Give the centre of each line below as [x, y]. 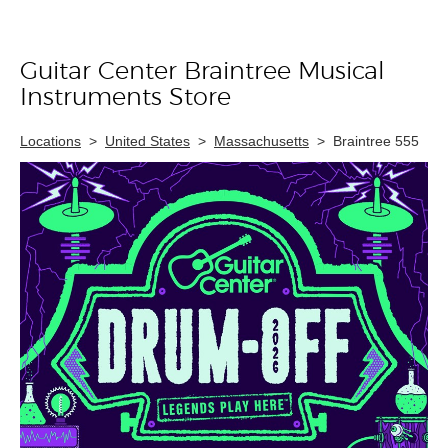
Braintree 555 [376, 141]
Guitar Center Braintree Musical [202, 72]
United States [147, 141]
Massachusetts [261, 141]
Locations [50, 141]
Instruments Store [125, 98]
